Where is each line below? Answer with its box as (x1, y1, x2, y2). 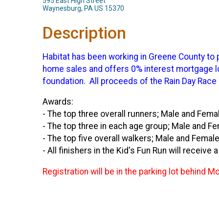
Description (43, 23, 126, 43)
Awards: (43, 97, 73, 107)
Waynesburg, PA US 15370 (43, 4, 124, 12)
